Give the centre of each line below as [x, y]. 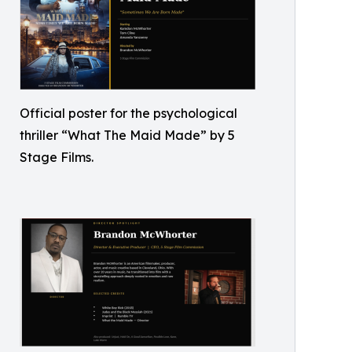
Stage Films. [57, 158]
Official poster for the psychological [128, 114]
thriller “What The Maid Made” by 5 [127, 136]
